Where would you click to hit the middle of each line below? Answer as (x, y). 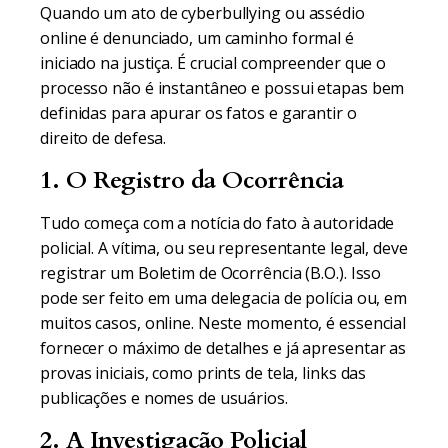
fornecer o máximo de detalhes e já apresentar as (223, 348)
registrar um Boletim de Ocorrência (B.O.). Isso (211, 273)
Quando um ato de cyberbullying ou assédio (202, 13)
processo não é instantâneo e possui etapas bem (222, 88)
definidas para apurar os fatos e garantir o (198, 113)
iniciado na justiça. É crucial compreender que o (213, 63)
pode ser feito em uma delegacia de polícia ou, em (224, 298)
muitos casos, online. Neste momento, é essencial (223, 323)
